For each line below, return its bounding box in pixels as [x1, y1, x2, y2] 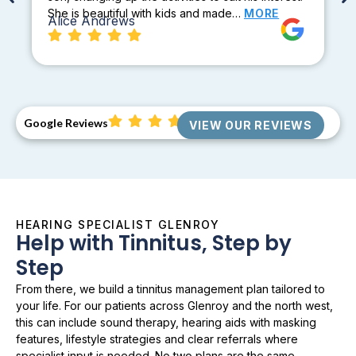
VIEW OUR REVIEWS [189, 118, 312, 133]
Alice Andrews [48, 13, 135, 29]
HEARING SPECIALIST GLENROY [16, 218, 219, 232]
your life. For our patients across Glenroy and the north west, [16, 299, 333, 313]
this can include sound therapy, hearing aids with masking [16, 315, 316, 330]
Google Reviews [24, 116, 108, 130]
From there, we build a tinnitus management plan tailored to [16, 282, 325, 296]
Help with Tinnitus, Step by [16, 229, 292, 258]
